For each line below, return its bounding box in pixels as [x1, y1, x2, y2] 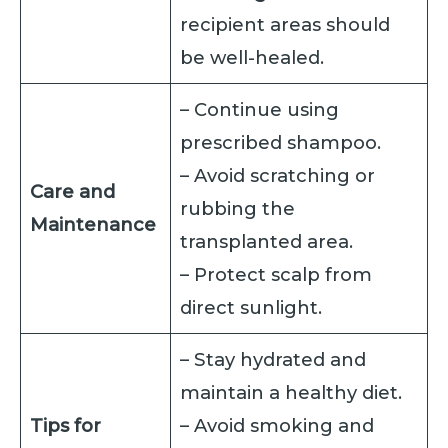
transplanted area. [180, 229, 354, 253]
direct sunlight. [180, 295, 323, 319]
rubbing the [180, 196, 296, 220]
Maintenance [30, 212, 157, 236]
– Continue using [180, 97, 340, 121]
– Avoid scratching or [180, 163, 376, 187]
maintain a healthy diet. [180, 380, 403, 404]
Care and [30, 179, 116, 203]
